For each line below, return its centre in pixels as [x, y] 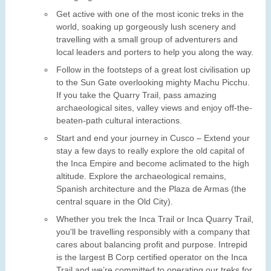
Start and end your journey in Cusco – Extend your [153, 138]
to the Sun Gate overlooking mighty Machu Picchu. [153, 83]
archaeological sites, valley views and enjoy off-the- [154, 108]
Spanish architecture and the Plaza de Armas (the [151, 189]
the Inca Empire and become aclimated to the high [153, 164]
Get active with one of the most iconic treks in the [150, 14]
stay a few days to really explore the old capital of [150, 151]
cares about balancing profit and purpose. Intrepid [152, 245]
